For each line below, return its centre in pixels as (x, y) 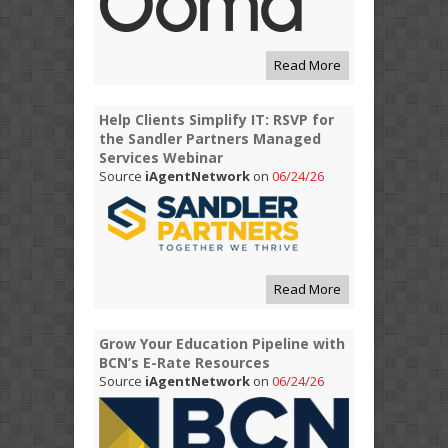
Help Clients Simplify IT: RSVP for (216, 119)
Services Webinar (161, 157)
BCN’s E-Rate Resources (184, 362)
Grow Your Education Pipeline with (222, 343)
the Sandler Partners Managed (210, 138)
